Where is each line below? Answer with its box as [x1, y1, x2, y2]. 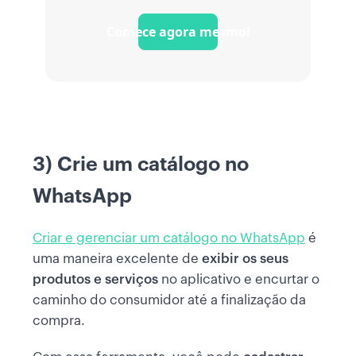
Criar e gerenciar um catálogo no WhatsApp [33, 231, 305, 246]
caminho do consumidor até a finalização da [33, 293, 306, 308]
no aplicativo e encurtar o [158, 273, 319, 287]
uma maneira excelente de [33, 252, 202, 266]
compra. [33, 314, 85, 328]
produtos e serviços [33, 273, 158, 287]
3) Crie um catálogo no [33, 154, 249, 175]
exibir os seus [202, 252, 288, 266]
